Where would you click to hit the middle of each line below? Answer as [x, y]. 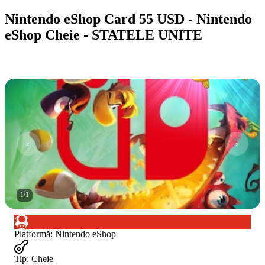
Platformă [32, 234]
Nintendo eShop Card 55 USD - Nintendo [128, 19]
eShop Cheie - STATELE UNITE [104, 35]
